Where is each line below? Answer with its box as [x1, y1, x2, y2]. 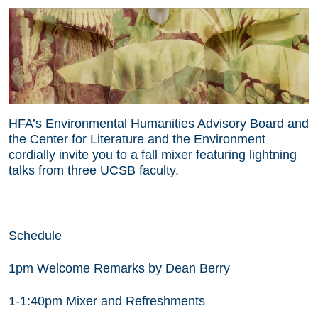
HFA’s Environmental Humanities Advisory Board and [9, 116, 309, 131]
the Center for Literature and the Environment [9, 131, 265, 146]
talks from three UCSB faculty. [9, 163, 179, 177]
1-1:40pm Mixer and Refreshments [9, 293, 205, 308]
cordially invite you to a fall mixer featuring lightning [9, 147, 297, 162]
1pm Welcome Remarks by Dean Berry [9, 261, 230, 275]
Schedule [9, 228, 62, 243]
